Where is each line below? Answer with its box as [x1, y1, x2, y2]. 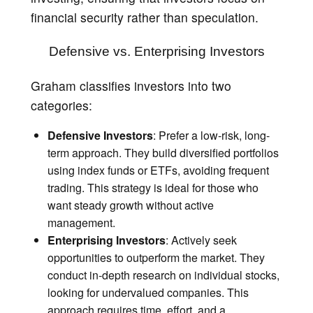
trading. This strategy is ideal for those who [48, 179, 259, 196]
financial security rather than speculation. [31, 8, 259, 26]
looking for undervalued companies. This [48, 284, 249, 300]
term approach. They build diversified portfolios [48, 144, 279, 161]
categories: [31, 96, 92, 114]
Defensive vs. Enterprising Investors [48, 43, 265, 59]
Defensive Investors [48, 126, 153, 143]
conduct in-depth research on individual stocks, [48, 266, 279, 283]
